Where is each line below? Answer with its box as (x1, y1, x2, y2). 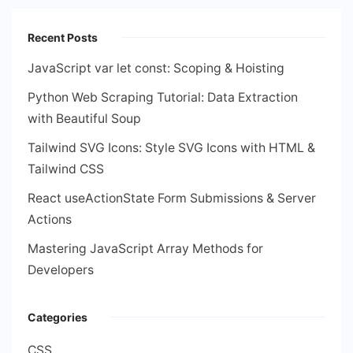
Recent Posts (28, 31, 98, 45)
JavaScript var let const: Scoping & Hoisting (28, 61, 284, 76)
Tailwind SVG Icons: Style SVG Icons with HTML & (28, 140, 315, 156)
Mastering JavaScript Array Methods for (28, 241, 263, 257)
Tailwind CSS (28, 162, 104, 177)
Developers (28, 262, 94, 278)
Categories (28, 310, 87, 325)
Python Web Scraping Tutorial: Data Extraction (28, 90, 298, 106)
